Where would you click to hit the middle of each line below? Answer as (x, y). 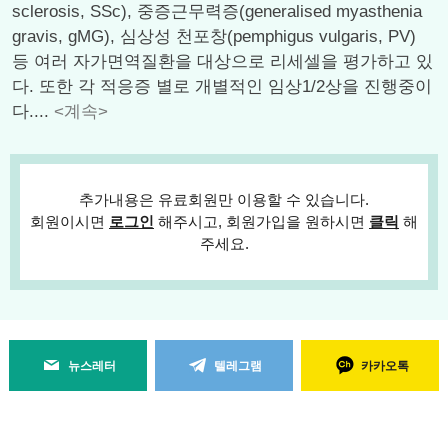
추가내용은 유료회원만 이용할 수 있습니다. (224, 199)
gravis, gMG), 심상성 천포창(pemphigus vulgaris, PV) (214, 36)
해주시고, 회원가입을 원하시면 (261, 221)
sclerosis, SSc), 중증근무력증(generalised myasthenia (217, 11)
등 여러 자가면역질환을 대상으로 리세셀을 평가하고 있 (222, 61)
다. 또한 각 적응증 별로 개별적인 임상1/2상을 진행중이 (222, 86)
